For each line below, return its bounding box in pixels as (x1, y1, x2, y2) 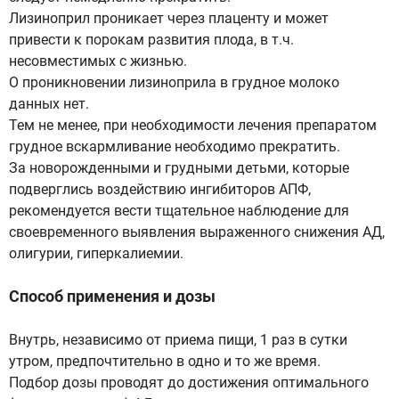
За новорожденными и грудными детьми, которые (9, 159, 349, 176)
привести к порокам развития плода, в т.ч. (9, 31, 294, 48)
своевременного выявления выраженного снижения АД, (9, 224, 385, 240)
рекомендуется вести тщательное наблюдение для (9, 202, 349, 219)
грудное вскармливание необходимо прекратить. (9, 138, 340, 155)
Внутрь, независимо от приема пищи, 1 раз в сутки (9, 331, 347, 348)
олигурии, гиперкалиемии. (9, 245, 183, 262)
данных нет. (9, 95, 89, 112)
